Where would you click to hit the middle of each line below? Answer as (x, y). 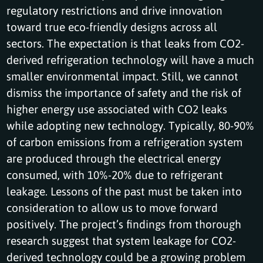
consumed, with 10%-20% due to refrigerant (115, 174)
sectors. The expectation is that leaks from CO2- (126, 43)
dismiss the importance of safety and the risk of (124, 92)
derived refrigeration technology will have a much (131, 59)
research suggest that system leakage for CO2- (122, 240)
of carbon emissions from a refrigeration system (125, 141)
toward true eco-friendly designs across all (112, 26)
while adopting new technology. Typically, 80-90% (131, 125)
